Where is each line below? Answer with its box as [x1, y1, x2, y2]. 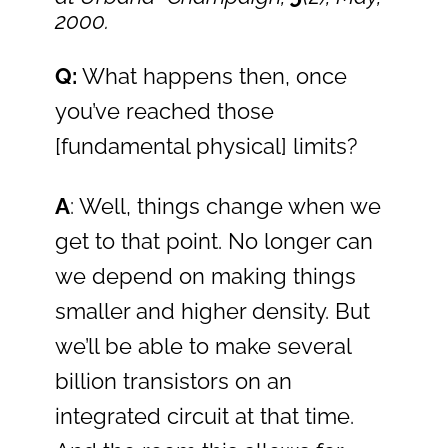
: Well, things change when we [70, 193, 381, 219]
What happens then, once [77, 63, 347, 89]
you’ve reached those [55, 98, 274, 124]
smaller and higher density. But [55, 298, 370, 324]
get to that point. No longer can [55, 228, 373, 254]
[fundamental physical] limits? [55, 133, 357, 159]
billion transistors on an [55, 368, 292, 394]
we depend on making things [55, 263, 356, 289]
